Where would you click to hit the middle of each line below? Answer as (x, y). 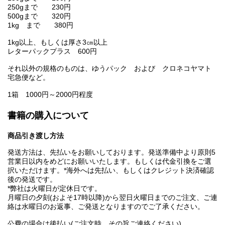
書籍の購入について (48, 116)
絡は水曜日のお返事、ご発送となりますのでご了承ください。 (106, 207)
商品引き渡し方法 (36, 136)
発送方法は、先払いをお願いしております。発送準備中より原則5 (111, 152)
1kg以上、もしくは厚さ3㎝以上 (58, 42)
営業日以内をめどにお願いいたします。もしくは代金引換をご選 (109, 161)
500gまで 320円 (46, 16)
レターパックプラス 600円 (52, 51)
